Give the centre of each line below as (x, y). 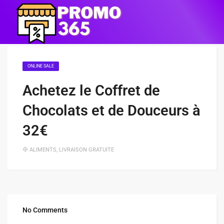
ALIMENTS (43, 150)
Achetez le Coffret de (91, 90)
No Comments (45, 210)
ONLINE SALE (41, 66)
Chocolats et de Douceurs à (111, 110)
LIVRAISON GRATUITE (86, 150)
